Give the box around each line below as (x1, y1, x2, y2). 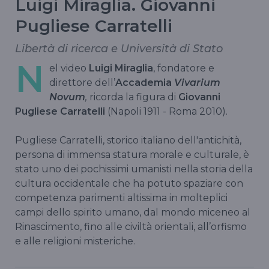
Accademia (115, 76, 174, 88)
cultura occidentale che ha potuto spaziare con (15, 177, 243, 189)
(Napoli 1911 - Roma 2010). (107, 105, 228, 117)
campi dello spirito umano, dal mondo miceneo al (15, 206, 250, 218)
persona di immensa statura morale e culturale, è (15, 148, 249, 160)
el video (49, 62, 86, 74)
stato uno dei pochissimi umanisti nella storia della (15, 163, 253, 175)
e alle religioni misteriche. (15, 235, 135, 247)
